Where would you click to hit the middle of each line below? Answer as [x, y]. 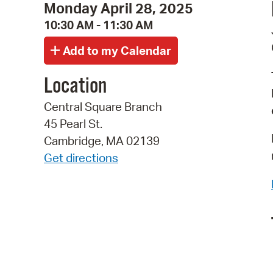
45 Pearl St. [73, 124]
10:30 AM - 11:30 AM [98, 25]
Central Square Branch [103, 107]
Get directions [81, 158]
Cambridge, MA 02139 [102, 141]
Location [75, 87]
